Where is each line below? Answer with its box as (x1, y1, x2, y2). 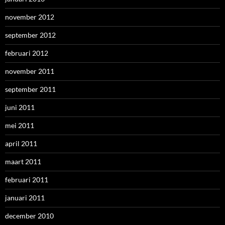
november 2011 (5, 66, 54, 75)
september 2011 (5, 84, 56, 93)
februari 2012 (5, 48, 48, 57)
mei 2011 (5, 121, 34, 130)
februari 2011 (5, 175, 48, 184)
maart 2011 (5, 157, 41, 166)
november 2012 (5, 12, 54, 21)
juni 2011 (5, 102, 35, 111)
